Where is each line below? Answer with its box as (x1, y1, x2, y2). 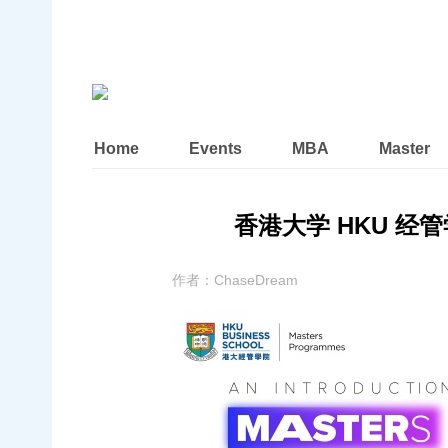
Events (189, 139, 242, 157)
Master (379, 139, 430, 157)
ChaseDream (214, 272, 298, 288)
